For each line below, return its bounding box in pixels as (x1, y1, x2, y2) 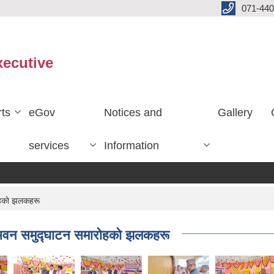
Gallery (218, 106, 253, 119)
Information (103, 139, 159, 152)
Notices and (103, 106, 162, 119)
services (29, 139, 70, 152)
